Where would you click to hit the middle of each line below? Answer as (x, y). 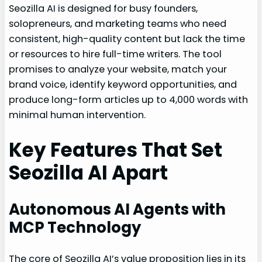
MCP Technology (75, 227)
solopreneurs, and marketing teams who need (118, 24)
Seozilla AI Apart (89, 173)
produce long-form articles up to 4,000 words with (129, 100)
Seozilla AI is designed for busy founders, (104, 9)
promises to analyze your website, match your (118, 70)
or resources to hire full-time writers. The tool (116, 54)
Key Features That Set (116, 150)
